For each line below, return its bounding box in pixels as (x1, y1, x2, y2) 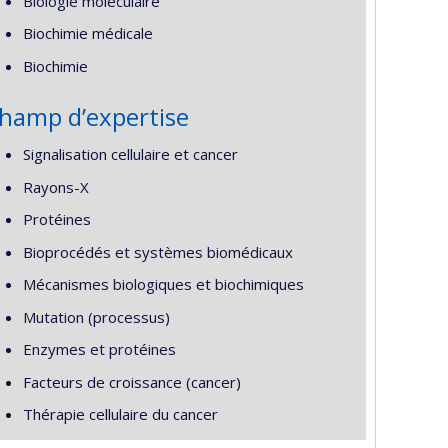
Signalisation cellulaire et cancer (22, 144, 238, 164)
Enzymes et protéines (22, 339, 176, 359)
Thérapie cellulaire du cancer (22, 404, 218, 424)
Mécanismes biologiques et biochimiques (22, 274, 304, 294)
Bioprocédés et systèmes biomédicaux (22, 241, 293, 262)
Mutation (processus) (22, 306, 170, 327)
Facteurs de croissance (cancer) (22, 371, 241, 392)
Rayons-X (22, 176, 89, 197)
